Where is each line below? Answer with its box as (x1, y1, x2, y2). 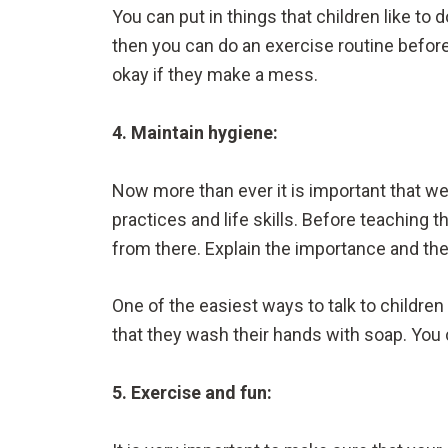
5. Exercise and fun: (112, 382, 272, 404)
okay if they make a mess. (112, 63, 322, 85)
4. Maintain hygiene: (112, 121, 278, 143)
